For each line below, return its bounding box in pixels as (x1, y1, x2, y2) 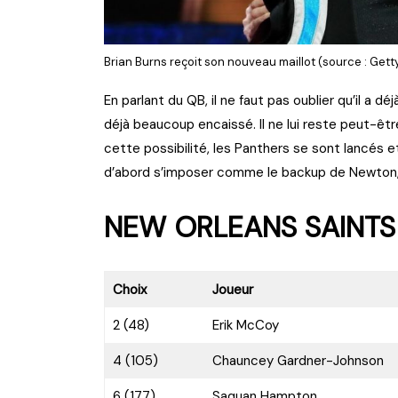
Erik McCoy (211, 315, 279, 334)
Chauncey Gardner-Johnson (211, 351, 384, 370)
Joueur (211, 280, 253, 298)
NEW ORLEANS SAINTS (104, 208, 395, 246)
